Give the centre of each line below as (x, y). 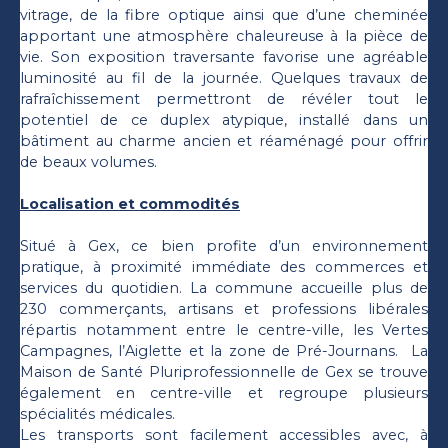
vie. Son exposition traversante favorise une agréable (224, 56)
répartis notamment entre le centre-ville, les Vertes (224, 329)
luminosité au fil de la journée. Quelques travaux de (224, 77)
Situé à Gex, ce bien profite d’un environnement (224, 245)
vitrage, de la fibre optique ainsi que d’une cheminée (224, 14)
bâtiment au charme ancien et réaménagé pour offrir (224, 140)
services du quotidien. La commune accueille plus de (224, 287)
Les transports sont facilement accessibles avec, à (224, 434)
